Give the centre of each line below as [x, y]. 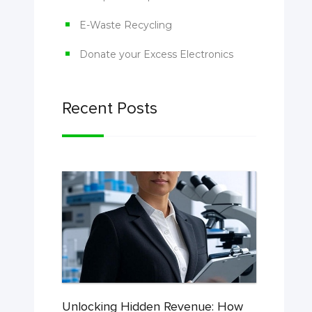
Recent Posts [109, 108]
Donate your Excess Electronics [156, 54]
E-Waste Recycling [125, 25]
